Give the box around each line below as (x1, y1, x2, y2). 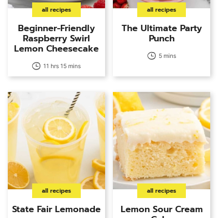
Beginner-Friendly (18, 21, 95, 36)
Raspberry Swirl (23, 32, 90, 46)
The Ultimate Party (121, 21, 202, 36)
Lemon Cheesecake (14, 42, 99, 56)
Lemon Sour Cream (120, 202, 203, 217)
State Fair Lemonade (12, 202, 101, 217)
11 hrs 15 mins (43, 62, 81, 70)
